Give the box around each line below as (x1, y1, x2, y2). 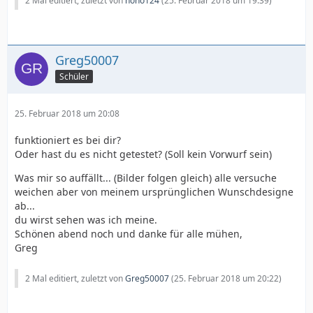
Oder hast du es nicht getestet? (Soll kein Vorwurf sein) (15, 147, 272, 161)
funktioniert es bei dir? (15, 133, 121, 147)
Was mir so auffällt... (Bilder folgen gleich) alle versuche (15, 170, 277, 184)
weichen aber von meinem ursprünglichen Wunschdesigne (15, 184, 293, 198)
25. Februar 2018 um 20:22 (174, 272, 279, 284)
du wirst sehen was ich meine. (15, 212, 157, 226)
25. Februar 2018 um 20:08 (15, 107, 119, 119)
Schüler (59, 70, 89, 82)
